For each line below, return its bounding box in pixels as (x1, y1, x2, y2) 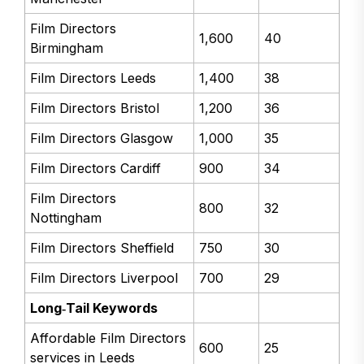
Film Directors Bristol (30, 100, 160, 117)
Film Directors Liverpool (30, 270, 179, 287)
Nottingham (30, 210, 102, 227)
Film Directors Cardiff (30, 160, 162, 177)
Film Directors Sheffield (30, 240, 175, 257)
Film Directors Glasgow (30, 130, 174, 147)
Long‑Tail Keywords (30, 300, 158, 317)
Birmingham (30, 40, 104, 57)
